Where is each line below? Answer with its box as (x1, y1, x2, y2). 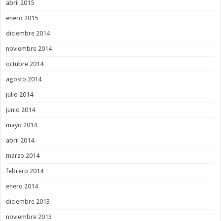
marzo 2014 (6, 152, 40, 160)
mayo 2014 (6, 121, 37, 129)
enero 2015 (6, 14, 38, 22)
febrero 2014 (6, 167, 44, 175)
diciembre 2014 (6, 30, 50, 37)
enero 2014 (6, 183, 38, 190)
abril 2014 (6, 137, 35, 145)
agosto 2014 (6, 75, 42, 83)
